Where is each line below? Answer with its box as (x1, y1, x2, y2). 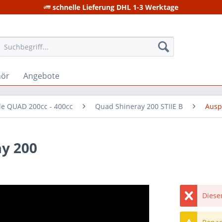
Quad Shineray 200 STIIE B (95, 102, 183, 111)
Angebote (23, 70, 59, 81)
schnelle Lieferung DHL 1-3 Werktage (51, 2, 178, 12)
